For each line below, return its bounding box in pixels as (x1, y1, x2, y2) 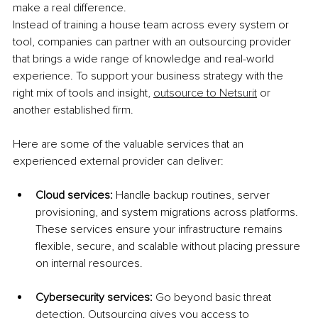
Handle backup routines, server (116, 187, 273, 202)
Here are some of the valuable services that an (13, 136, 246, 151)
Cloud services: (35, 187, 116, 202)
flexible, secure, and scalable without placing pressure (35, 238, 303, 253)
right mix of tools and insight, (13, 85, 153, 100)
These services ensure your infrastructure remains (35, 221, 285, 236)
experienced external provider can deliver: (13, 153, 224, 168)
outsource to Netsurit (153, 85, 257, 100)
